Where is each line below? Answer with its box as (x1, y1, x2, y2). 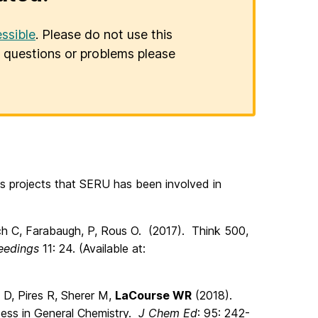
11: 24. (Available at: (39, 241, 146, 256)
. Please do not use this (35, 27, 172, 43)
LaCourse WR (115, 288, 192, 303)
